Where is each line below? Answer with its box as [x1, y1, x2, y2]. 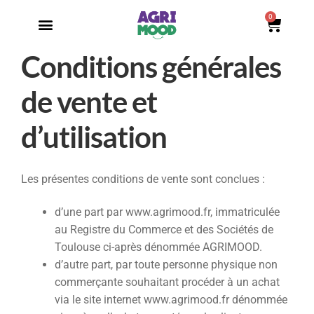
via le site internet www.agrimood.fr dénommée [55, 293, 287, 307]
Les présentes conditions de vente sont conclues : [21, 172, 265, 186]
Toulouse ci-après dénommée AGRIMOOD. [55, 240, 262, 254]
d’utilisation [21, 119, 167, 154]
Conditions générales [21, 49, 281, 84]
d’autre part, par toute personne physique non [55, 258, 278, 272]
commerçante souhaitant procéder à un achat [55, 275, 280, 289]
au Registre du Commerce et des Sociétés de [55, 223, 273, 237]
